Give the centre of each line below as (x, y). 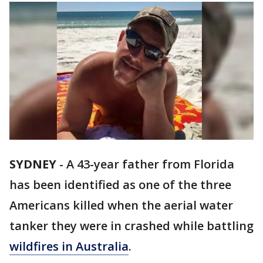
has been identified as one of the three (120, 185)
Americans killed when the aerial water (121, 205)
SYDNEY (33, 164)
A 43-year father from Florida (150, 164)
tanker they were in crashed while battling (131, 226)
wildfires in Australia (69, 247)
